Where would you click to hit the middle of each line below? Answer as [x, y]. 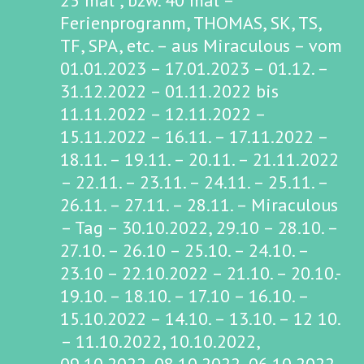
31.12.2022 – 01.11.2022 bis [169, 91]
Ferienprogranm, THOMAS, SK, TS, [191, 23]
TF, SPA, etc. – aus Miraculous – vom [201, 45]
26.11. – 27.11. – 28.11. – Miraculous [199, 205]
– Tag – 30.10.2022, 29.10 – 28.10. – [199, 227]
